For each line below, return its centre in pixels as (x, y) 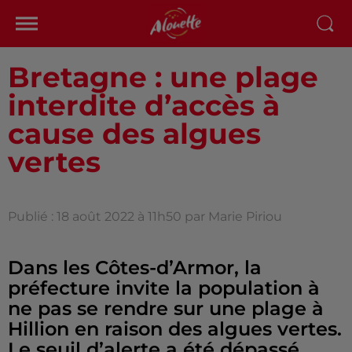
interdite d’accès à (144, 105)
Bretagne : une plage (163, 77)
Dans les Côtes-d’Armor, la (135, 268)
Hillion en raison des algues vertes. (175, 329)
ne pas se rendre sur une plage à (166, 308)
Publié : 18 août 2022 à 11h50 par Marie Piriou (145, 216)
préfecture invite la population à (164, 288)
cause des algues (134, 134)
